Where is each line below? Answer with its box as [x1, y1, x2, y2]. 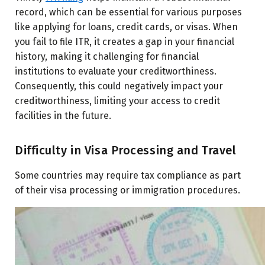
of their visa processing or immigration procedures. [15, 184, 240, 196]
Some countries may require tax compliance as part [15, 169, 241, 181]
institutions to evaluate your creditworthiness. [15, 65, 216, 77]
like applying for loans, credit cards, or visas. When [15, 21, 238, 33]
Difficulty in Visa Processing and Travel [15, 143, 237, 157]
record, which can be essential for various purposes [15, 6, 242, 18]
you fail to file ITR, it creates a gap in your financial [15, 35, 234, 47]
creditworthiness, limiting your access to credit [15, 95, 220, 106]
